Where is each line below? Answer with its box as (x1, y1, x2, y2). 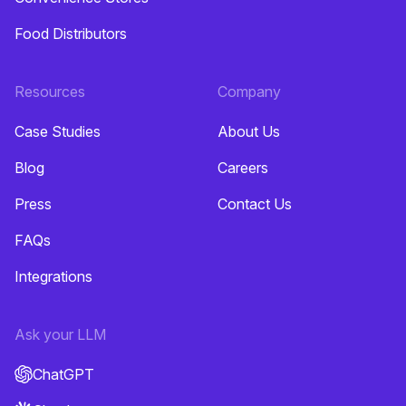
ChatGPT (33, 364, 94, 383)
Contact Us (217, 194, 292, 213)
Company (217, 82, 281, 101)
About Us (217, 121, 280, 140)
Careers (217, 158, 268, 177)
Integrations (14, 266, 92, 285)
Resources (14, 82, 85, 101)
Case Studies (14, 121, 101, 140)
